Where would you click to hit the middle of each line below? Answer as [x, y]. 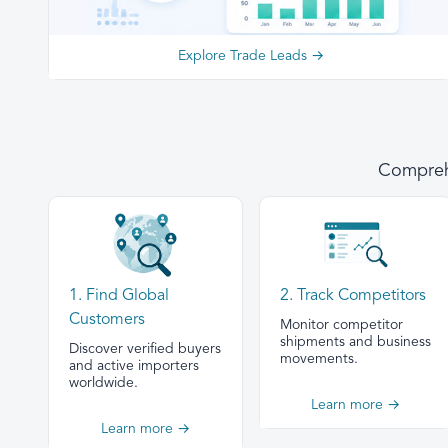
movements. [318, 360]
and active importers [134, 367]
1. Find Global [119, 297]
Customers [107, 321]
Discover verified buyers [145, 350]
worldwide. [103, 384]
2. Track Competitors [352, 297]
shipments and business [355, 343]
